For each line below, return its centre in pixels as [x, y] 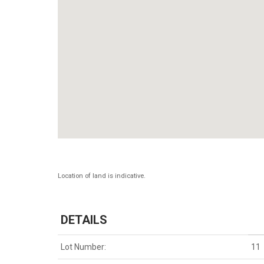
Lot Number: [84, 247]
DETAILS [84, 220]
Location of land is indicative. [102, 176]
